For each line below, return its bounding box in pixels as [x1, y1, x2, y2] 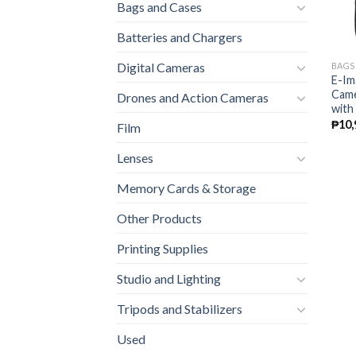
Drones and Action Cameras [117, 90, 269, 106]
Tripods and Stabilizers [117, 301, 242, 317]
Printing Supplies [117, 241, 208, 257]
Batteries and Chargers [117, 29, 242, 45]
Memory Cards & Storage [117, 180, 256, 196]
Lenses [117, 150, 153, 166]
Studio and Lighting [117, 271, 221, 287]
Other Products [117, 211, 202, 226]
